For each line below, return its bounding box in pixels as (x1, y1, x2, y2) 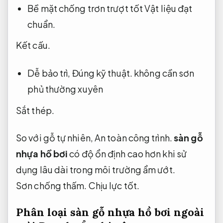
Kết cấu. (16, 39, 50, 51)
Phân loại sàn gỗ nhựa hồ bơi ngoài (16, 205, 204, 220)
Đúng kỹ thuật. (72, 67, 132, 79)
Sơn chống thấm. (16, 179, 87, 191)
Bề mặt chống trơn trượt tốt (27, 2, 145, 14)
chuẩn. (27, 18, 55, 30)
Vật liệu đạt (144, 2, 193, 14)
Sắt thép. (16, 104, 54, 116)
